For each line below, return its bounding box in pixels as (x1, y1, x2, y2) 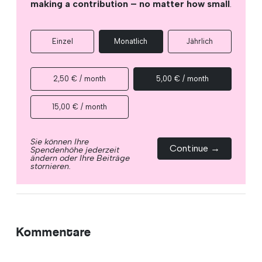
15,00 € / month (52, 102, 107, 111)
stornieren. (30, 160, 71, 171)
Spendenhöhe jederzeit (30, 144, 119, 155)
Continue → (169, 142, 220, 154)
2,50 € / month (53, 74, 106, 83)
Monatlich (114, 36, 148, 46)
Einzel (51, 36, 73, 46)
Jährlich (186, 36, 213, 46)
